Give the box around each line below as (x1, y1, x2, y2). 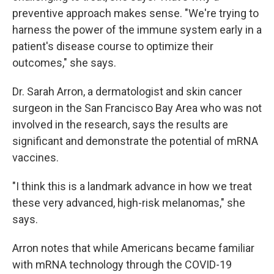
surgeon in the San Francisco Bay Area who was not (12, 102, 262, 114)
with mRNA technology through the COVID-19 (12, 258, 232, 271)
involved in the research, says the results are (12, 118, 228, 131)
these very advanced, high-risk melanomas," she (12, 196, 245, 209)
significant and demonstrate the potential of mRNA (12, 135, 258, 147)
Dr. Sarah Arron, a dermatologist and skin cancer (12, 85, 242, 98)
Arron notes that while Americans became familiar (12, 242, 254, 254)
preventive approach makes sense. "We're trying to (12, 7, 259, 20)
